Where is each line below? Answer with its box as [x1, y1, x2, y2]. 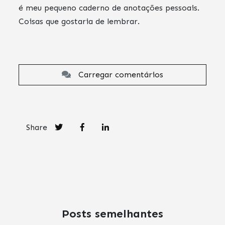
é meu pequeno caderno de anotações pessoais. [19, 3, 200, 13]
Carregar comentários [71, 70, 163, 80]
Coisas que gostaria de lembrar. [19, 17, 140, 27]
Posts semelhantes [62, 207, 163, 221]
